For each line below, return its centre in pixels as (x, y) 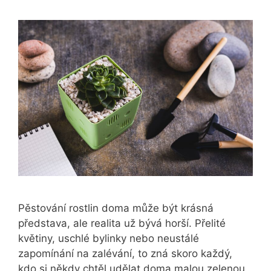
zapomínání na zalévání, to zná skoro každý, (125, 254)
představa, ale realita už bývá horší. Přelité (122, 224)
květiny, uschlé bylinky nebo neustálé (109, 239)
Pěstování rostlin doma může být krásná (116, 208)
